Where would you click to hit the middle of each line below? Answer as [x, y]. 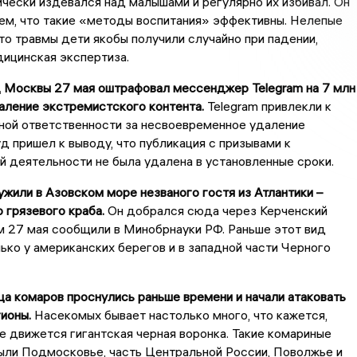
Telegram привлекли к [267, 106]
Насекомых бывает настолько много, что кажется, [179, 315]
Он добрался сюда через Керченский [216, 211]
